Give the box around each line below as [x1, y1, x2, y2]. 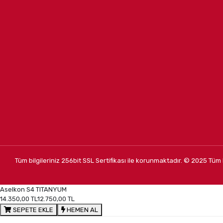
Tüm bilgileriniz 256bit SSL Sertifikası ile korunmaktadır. [15, 156, 184, 164]
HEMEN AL [65, 206, 98, 214]
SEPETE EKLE [11, 206, 53, 214]
